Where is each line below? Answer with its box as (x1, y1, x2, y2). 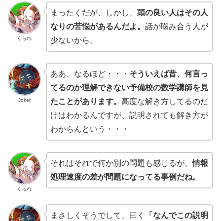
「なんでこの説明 (145, 211, 208, 220)
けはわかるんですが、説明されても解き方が (50, 111, 208, 120)
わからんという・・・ (50, 125, 129, 134)
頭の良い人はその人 (137, 8, 208, 17)
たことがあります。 (50, 97, 121, 106)
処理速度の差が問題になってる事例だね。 (50, 172, 200, 181)
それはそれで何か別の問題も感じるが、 (50, 158, 192, 167)
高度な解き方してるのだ (121, 97, 208, 106)
